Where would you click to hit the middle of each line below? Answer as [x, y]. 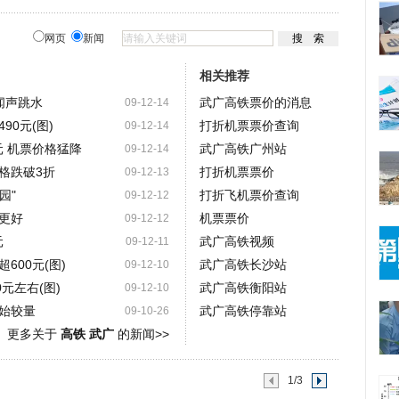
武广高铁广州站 [243, 149]
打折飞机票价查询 [249, 195]
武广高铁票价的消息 [255, 102]
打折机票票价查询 [249, 126]
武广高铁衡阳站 [243, 288]
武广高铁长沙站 [243, 265]
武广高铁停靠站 [243, 311]
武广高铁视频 [236, 241]
